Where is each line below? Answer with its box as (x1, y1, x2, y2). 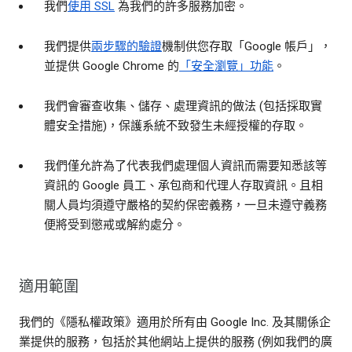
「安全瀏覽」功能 (179, 59, 273, 74)
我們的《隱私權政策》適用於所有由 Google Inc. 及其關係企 (19, 315, 331, 330)
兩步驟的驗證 (91, 39, 162, 54)
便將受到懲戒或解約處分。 (44, 218, 185, 233)
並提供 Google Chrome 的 (44, 59, 179, 74)
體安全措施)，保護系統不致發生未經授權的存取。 (44, 119, 307, 134)
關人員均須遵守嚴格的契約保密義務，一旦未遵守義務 (44, 198, 327, 213)
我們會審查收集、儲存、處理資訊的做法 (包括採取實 (44, 99, 322, 114)
